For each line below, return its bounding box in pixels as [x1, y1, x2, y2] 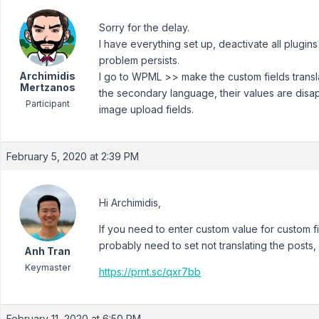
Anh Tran [24, 245, 70, 257]
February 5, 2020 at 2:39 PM [6, 150, 139, 162]
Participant [25, 98, 70, 109]
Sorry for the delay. [99, 21, 189, 33]
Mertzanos [19, 81, 75, 93]
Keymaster [24, 262, 70, 273]
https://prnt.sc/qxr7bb [99, 266, 201, 278]
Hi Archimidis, [99, 197, 161, 209]
